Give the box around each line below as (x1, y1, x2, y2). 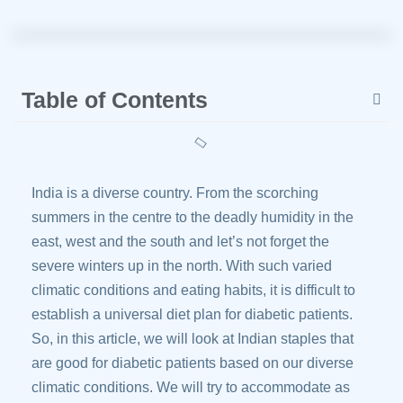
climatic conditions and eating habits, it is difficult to (31, 282, 355, 298)
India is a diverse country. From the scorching (31, 185, 318, 201)
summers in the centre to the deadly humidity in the (31, 210, 354, 225)
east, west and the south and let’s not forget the (31, 234, 329, 249)
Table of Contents (22, 87, 208, 112)
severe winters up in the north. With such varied (31, 258, 332, 273)
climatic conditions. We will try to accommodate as (31, 380, 350, 395)
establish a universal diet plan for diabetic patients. (31, 307, 353, 322)
